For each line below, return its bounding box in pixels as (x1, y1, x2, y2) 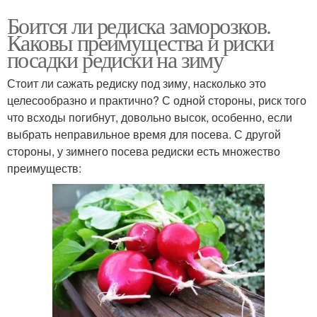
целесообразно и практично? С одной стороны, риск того (7, 92, 306, 109)
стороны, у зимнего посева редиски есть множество (7, 143, 280, 160)
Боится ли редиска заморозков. (7, 10, 271, 41)
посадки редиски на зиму (7, 44, 224, 75)
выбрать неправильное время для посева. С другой (7, 126, 281, 143)
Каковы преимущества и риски (7, 27, 274, 58)
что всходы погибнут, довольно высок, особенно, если (7, 109, 292, 126)
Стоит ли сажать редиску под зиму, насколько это (7, 75, 266, 92)
